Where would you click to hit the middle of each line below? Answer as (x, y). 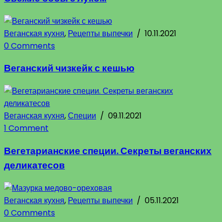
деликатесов (34, 165)
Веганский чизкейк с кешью (69, 68)
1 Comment (26, 128)
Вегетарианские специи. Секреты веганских (108, 151)
